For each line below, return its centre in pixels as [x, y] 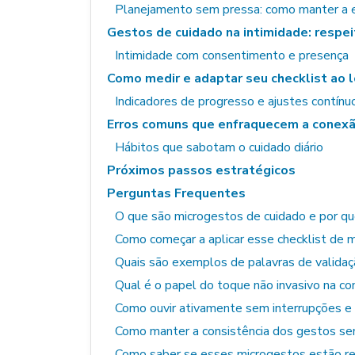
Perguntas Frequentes [176, 193]
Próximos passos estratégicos [201, 170]
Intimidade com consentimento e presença [232, 55]
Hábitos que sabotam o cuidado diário [219, 147]
